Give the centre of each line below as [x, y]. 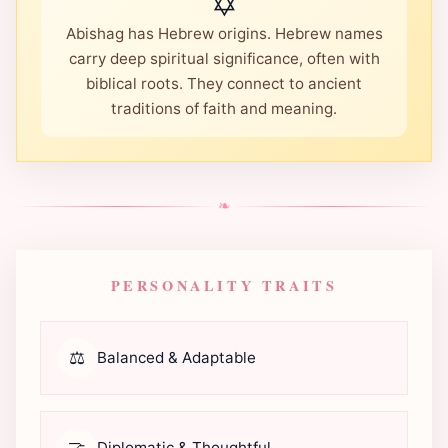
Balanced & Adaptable [176, 358]
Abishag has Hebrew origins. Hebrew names [224, 34]
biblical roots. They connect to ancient [224, 84]
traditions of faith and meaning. [224, 109]
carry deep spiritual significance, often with [224, 59]
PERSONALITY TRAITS [224, 286]
